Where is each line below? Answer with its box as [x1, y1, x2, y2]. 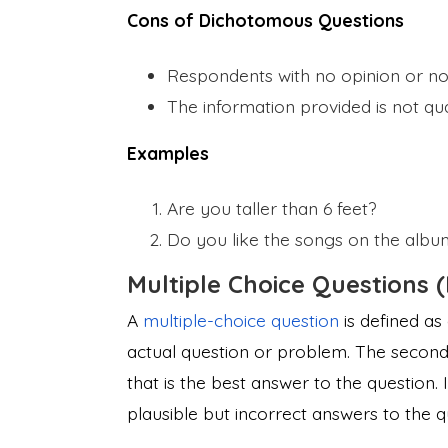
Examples [127, 141, 209, 164]
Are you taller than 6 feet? [167, 196, 377, 219]
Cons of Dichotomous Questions [127, 8, 404, 31]
